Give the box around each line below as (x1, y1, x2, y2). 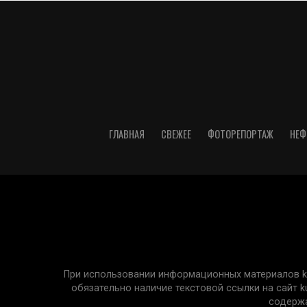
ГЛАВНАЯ (109, 127, 145, 142)
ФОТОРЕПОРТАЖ (208, 127, 273, 142)
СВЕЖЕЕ (161, 127, 191, 142)
